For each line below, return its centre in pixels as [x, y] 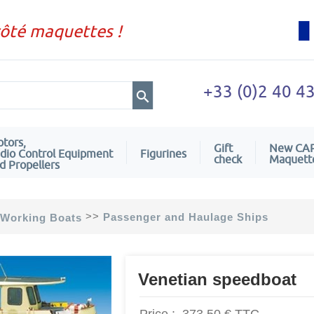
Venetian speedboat [217, 279]
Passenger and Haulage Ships [186, 217]
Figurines [163, 153]
